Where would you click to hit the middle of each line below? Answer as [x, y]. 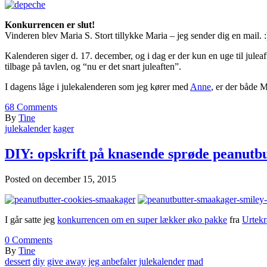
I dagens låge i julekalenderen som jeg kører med [97, 86]
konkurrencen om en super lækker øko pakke [142, 219]
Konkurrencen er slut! [50, 24]
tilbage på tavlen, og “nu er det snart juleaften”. [93, 66]
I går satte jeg [31, 219]
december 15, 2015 [80, 179]
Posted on [24, 179]
